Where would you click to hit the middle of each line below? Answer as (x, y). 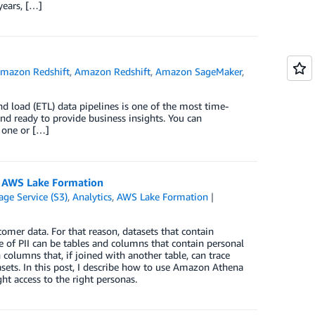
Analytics (92, 197)
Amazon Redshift (113, 71)
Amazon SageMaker (199, 71)
